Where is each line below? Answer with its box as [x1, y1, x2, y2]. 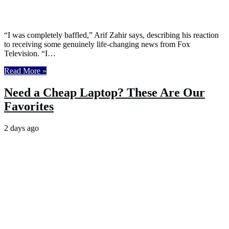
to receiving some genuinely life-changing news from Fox [4, 39, 190, 49]
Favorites [4, 99, 54, 113]
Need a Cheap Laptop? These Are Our [4, 85, 205, 99]
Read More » [4, 66, 47, 75]
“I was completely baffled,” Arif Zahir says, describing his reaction [4, 30, 219, 39]
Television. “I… [4, 49, 56, 58]
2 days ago [4, 123, 39, 132]
